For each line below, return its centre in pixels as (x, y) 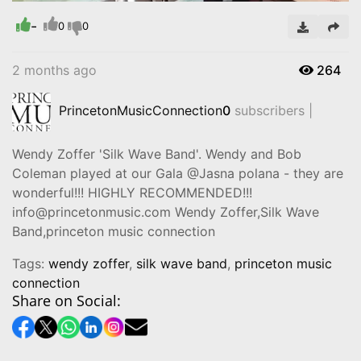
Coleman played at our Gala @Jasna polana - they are (178, 173)
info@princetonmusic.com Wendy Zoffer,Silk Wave (166, 212)
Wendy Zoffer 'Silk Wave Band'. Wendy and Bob (157, 154)
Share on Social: (66, 300)
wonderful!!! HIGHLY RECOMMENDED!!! (132, 192)
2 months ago (54, 70)
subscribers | (272, 111)
